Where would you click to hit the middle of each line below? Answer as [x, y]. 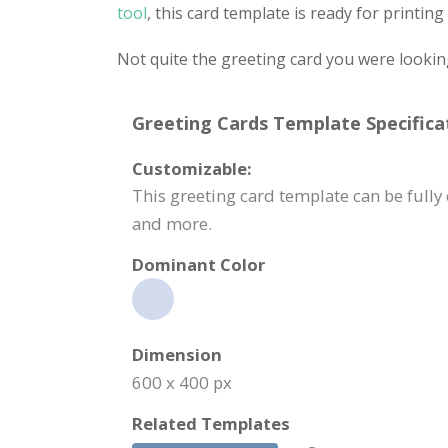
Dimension [177, 354]
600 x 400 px [182, 382]
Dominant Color [198, 264]
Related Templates [211, 423]
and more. [172, 223]
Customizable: [192, 168]
